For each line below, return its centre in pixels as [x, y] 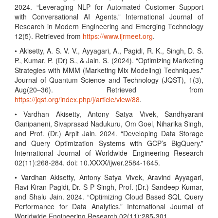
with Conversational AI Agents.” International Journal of [109, 17]
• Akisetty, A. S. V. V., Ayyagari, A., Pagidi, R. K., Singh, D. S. [109, 51]
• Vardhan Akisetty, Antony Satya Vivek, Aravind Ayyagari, [109, 177]
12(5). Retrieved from [49, 36]
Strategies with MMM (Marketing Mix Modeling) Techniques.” [109, 70]
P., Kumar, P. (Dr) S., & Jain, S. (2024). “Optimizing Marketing [109, 60]
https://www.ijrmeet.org [118, 36]
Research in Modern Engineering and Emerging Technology [109, 26]
